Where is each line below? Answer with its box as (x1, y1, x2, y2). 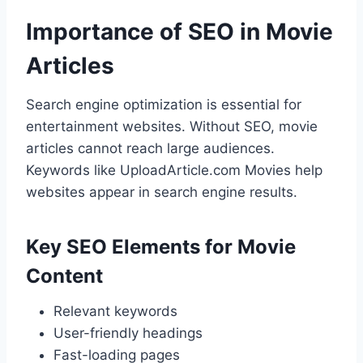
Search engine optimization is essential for (26, 96, 301, 113)
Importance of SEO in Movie (26, 18, 333, 46)
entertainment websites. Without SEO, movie (26, 118, 318, 135)
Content (26, 264, 103, 288)
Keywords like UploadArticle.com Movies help (26, 162, 322, 179)
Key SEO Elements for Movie (26, 235, 296, 259)
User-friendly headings (53, 325, 203, 342)
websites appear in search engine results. (26, 184, 297, 201)
